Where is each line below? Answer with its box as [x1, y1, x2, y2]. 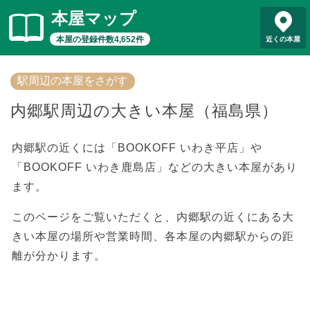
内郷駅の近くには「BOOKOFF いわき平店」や [12, 142, 262, 154]
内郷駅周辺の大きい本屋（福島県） [10, 102, 278, 120]
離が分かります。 [12, 250, 106, 262]
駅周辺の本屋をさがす [17, 75, 128, 86]
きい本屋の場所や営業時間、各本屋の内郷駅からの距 [12, 230, 294, 242]
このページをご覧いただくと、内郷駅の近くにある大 [12, 211, 294, 223]
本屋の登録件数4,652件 [56, 35, 144, 44]
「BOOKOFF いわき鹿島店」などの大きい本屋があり [12, 161, 298, 173]
